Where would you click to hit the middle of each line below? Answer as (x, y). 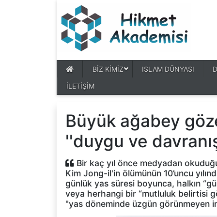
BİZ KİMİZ (108, 69)
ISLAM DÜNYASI (168, 69)
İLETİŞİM (81, 86)
